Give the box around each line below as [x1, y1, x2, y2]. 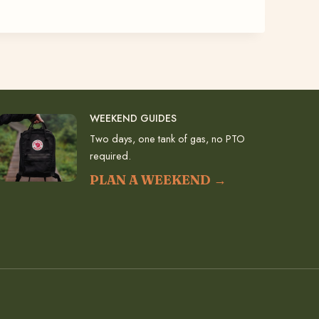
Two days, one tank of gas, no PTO [90, 131, 246, 147]
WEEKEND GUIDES [90, 111, 177, 126]
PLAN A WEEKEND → [90, 172, 227, 189]
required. [90, 148, 132, 164]
